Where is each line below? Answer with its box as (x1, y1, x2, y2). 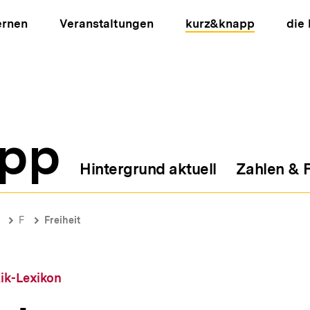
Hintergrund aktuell (80, 160, 217, 178)
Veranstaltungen (60, 17, 154, 30)
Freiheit (44, 215, 80, 226)
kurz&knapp (185, 17, 255, 30)
